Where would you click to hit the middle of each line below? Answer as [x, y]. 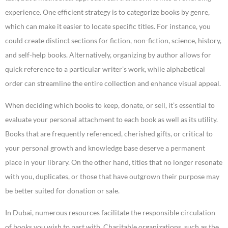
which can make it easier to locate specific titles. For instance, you [108, 26]
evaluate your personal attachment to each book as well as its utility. [111, 120]
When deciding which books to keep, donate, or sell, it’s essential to [110, 105]
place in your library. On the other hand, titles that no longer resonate [114, 162]
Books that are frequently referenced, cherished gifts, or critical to [109, 134]
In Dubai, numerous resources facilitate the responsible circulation [110, 213]
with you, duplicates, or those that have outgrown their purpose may [112, 177]
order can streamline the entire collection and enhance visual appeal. [113, 83]
